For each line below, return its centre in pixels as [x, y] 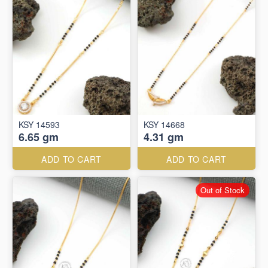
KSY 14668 [164, 124]
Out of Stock [223, 190]
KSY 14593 [39, 124]
